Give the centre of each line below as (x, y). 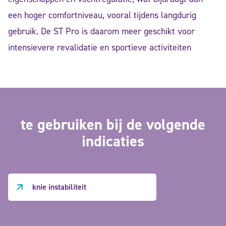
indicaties (113, 141)
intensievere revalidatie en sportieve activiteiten (100, 47)
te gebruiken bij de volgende (113, 124)
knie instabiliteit (60, 187)
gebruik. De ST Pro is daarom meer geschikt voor (101, 31)
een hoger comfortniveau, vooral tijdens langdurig (102, 15)
